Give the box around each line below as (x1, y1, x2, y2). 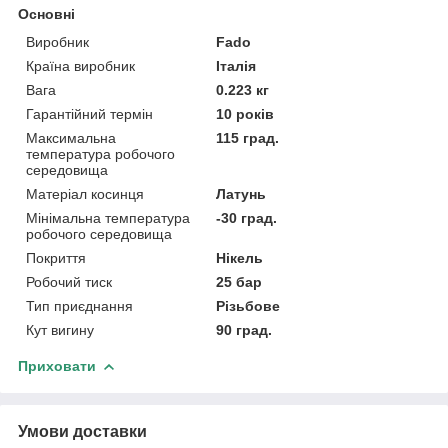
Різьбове (216, 297, 281, 314)
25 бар (216, 273, 263, 290)
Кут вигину (26, 321, 94, 338)
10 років (216, 105, 275, 122)
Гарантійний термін (26, 105, 153, 122)
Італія (216, 57, 257, 74)
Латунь (216, 185, 267, 202)
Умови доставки (18, 422, 147, 440)
